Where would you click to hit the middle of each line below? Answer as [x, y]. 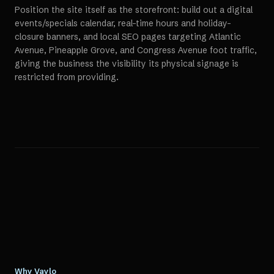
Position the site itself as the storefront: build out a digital [134, 10]
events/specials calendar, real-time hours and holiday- [123, 23]
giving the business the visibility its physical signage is [127, 64]
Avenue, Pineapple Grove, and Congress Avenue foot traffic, [136, 50]
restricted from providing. [67, 77]
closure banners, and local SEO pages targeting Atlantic [128, 37]
